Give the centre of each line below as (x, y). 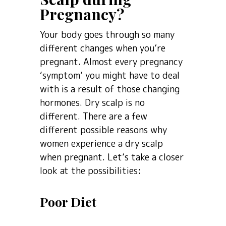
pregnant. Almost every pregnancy (111, 62)
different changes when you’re (103, 48)
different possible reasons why (103, 130)
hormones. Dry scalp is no (92, 103)
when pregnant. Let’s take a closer (112, 157)
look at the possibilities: (91, 171)
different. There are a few (94, 116)
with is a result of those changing (110, 89)
